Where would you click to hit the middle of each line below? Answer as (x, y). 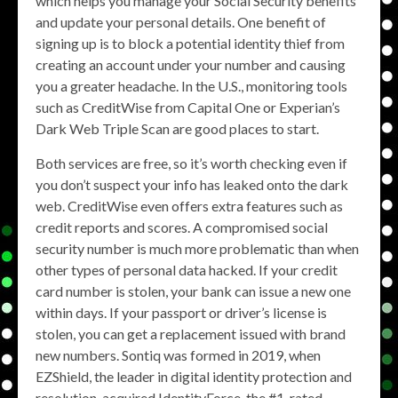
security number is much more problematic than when (197, 249)
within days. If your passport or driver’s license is (181, 313)
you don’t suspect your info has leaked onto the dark (192, 185)
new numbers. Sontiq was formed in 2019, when (178, 355)
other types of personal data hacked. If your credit (187, 270)
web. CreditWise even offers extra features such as (189, 206)
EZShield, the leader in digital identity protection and (194, 377)
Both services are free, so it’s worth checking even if (191, 163)
